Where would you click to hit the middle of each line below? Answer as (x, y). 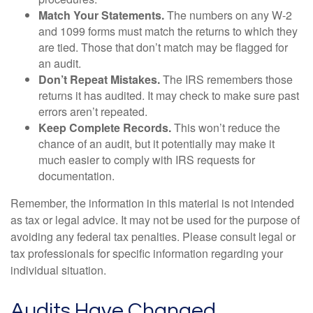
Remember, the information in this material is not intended (152, 203)
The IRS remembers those (226, 79)
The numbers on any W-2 (228, 15)
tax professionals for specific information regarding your (147, 253)
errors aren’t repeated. (93, 111)
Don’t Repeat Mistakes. (99, 79)
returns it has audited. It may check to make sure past (169, 95)
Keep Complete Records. (105, 127)
